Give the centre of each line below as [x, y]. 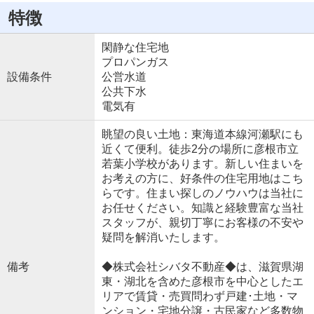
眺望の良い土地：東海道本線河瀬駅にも [202, 135]
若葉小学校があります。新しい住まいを [202, 164]
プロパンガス [135, 62]
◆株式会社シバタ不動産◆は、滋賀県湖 [202, 267]
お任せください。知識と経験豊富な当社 [202, 208]
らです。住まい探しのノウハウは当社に [202, 193]
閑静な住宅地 [135, 48]
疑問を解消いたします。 [163, 238]
